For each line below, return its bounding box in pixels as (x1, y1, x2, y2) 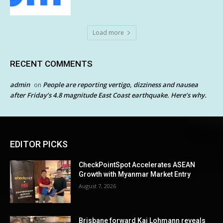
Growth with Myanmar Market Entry (79, 170, 191, 179)
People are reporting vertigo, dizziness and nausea (43, 80, 198, 90)
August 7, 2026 (79, 182, 116, 190)
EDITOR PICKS (10, 139, 68, 150)
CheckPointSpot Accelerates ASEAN (79, 161, 196, 169)
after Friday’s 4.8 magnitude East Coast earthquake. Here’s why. (10, 91, 207, 100)
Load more (92, 28, 124, 37)
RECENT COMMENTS (10, 59, 93, 69)
